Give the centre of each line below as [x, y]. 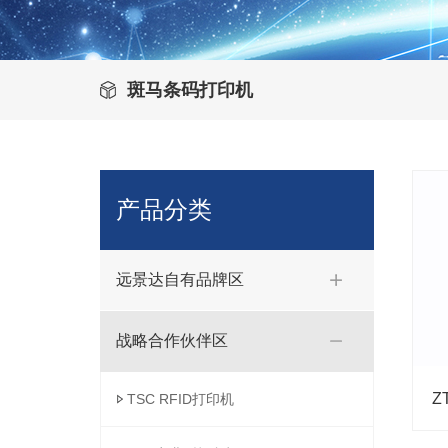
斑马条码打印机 [190, 90]
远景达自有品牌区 [180, 279]
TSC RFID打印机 [180, 399]
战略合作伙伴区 [172, 340]
